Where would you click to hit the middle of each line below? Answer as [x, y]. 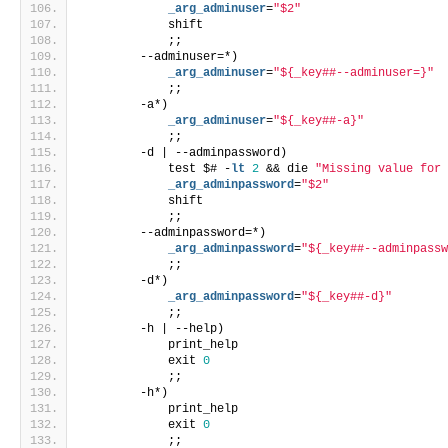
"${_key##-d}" [347, 297]
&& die [287, 169]
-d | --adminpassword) [186, 153]
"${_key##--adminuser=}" [354, 73]
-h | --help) [154, 329]
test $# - [158, 169]
